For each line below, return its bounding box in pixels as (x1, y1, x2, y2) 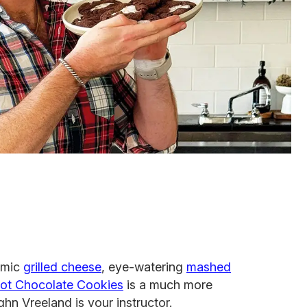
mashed (186, 259, 231, 274)
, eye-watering (101, 259, 186, 274)
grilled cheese (23, 259, 101, 274)
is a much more (123, 277, 212, 292)
